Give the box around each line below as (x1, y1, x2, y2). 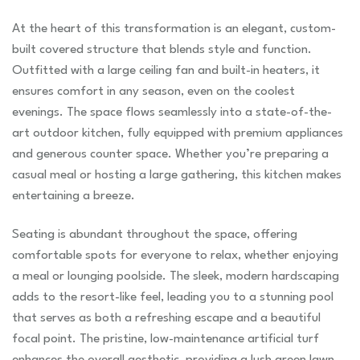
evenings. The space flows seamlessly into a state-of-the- (12, 105, 332, 119)
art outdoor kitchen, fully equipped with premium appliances (12, 126, 343, 140)
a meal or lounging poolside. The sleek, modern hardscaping (12, 269, 339, 283)
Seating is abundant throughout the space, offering (12, 227, 297, 241)
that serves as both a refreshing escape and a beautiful (12, 311, 321, 325)
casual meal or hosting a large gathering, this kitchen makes (12, 168, 342, 182)
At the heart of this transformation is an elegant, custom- (12, 22, 336, 35)
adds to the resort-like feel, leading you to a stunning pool (12, 290, 333, 304)
